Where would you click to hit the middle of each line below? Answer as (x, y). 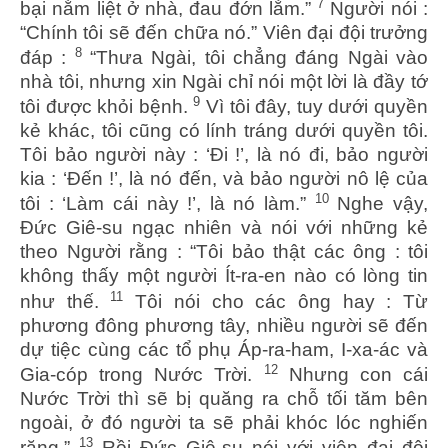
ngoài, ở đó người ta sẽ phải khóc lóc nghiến (224, 422)
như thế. (65, 301)
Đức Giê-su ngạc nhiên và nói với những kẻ (224, 228)
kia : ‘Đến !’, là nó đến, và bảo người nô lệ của (224, 179)
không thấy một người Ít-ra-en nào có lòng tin (224, 276)
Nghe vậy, (378, 204)
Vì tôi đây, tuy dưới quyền (314, 107)
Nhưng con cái (353, 374)
